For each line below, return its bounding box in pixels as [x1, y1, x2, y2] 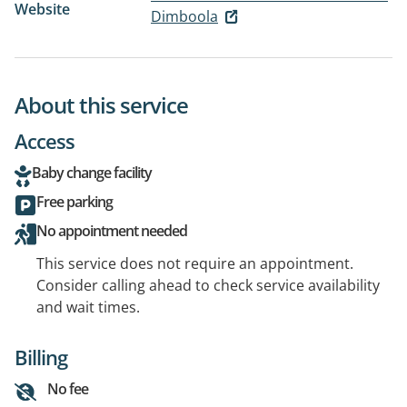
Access [15, 127, 74, 155]
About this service [15, 90, 188, 121]
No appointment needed [36, 221, 187, 242]
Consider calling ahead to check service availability [36, 275, 380, 296]
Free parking [36, 192, 113, 213]
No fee [47, 379, 88, 400]
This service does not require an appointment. [36, 253, 353, 274]
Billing [15, 343, 67, 372]
